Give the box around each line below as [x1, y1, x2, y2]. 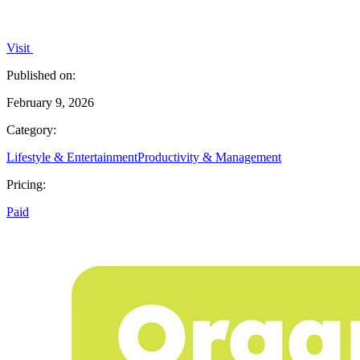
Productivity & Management [137, 149, 281, 164]
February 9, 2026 [6, 95, 94, 109]
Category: [6, 122, 56, 137]
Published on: [6, 67, 76, 82]
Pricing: [6, 177, 46, 191]
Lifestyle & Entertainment [6, 149, 137, 164]
